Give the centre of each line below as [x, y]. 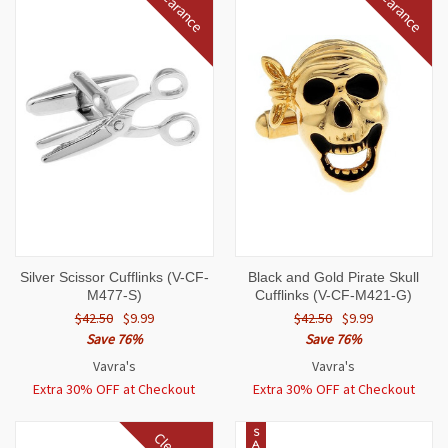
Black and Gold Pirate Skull [334, 277]
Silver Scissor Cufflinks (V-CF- [114, 277]
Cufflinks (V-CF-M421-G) [334, 295]
